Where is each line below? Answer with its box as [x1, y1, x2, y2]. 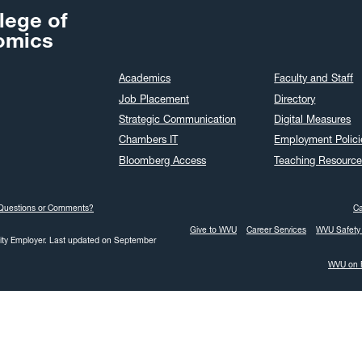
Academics [119, 72, 171, 85]
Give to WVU [190, 225, 237, 236]
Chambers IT [119, 133, 179, 146]
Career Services [246, 225, 306, 236]
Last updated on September [49, 235, 156, 246]
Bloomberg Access [119, 154, 207, 166]
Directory [274, 92, 316, 105]
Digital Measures [274, 112, 351, 125]
